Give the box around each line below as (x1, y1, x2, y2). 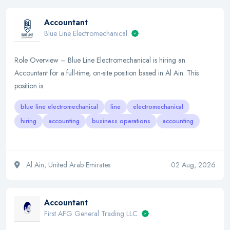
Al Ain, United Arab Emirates (24, 160, 110, 170)
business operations (92, 117, 150, 126)
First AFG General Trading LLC (44, 208, 140, 219)
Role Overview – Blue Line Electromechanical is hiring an (14, 55, 185, 65)
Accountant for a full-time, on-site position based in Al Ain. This (14, 68, 199, 78)
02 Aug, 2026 (171, 160, 216, 170)
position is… (14, 81, 49, 91)
